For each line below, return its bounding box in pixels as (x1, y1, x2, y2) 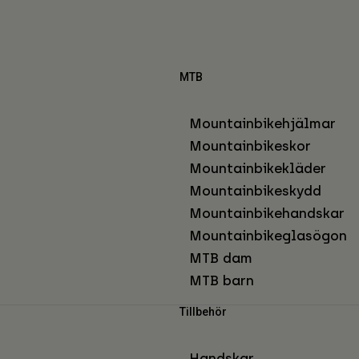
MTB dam (189, 250, 252, 267)
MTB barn (189, 272, 254, 289)
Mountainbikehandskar (189, 205, 345, 222)
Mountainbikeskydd (189, 183, 321, 200)
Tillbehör (179, 305, 227, 319)
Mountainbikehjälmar (189, 115, 336, 132)
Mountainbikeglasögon (189, 228, 347, 244)
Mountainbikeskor (189, 138, 311, 155)
